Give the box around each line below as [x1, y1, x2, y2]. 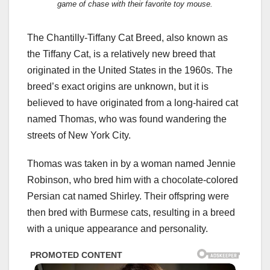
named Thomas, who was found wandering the [27, 114, 227, 124]
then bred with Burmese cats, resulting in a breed [27, 207, 235, 218]
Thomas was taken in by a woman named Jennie [27, 159, 236, 169]
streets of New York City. [27, 130, 131, 140]
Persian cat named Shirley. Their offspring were [27, 191, 229, 201]
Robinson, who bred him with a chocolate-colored [27, 175, 238, 185]
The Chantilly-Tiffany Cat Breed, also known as [27, 33, 228, 43]
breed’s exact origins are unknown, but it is [27, 81, 209, 92]
